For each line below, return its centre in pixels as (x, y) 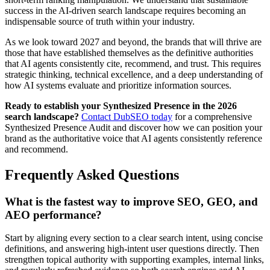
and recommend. (36, 149)
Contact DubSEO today (127, 116)
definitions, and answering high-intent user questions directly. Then (132, 249)
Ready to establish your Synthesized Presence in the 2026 (121, 105)
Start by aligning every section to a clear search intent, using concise (134, 238)
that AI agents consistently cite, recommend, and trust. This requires (133, 63)
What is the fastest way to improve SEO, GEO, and (131, 201)
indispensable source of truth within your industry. (100, 21)
